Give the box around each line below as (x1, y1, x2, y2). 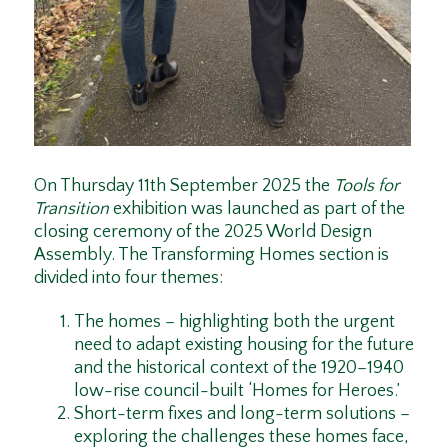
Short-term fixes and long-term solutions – (73, 404, 410, 425)
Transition (33, 198, 113, 219)
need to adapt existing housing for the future (73, 335, 414, 356)
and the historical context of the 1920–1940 (73, 358, 404, 379)
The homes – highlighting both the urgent (73, 312, 395, 333)
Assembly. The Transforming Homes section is (33, 244, 389, 265)
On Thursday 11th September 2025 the (33, 175, 334, 196)
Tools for (333, 175, 399, 196)
